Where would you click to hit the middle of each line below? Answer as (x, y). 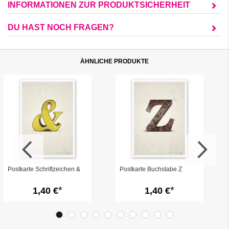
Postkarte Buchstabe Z (151, 169)
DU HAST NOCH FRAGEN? (61, 27)
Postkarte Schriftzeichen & (44, 169)
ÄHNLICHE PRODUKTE (114, 61)
